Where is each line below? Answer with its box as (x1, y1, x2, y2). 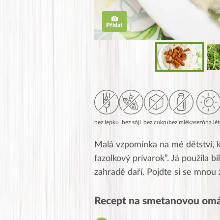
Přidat (106, 22, 123, 28)
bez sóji (121, 119, 141, 125)
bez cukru (143, 119, 168, 125)
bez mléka (168, 119, 194, 125)
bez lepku (94, 119, 119, 125)
